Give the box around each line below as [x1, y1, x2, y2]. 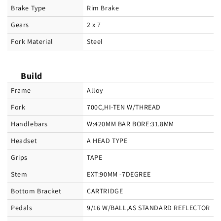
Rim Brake [87, 3, 119, 13]
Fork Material [11, 37, 53, 46]
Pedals [11, 203, 33, 213]
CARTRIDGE [87, 186, 123, 196]
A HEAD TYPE [87, 136, 128, 146]
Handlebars [11, 119, 48, 129]
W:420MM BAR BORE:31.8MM [87, 119, 174, 129]
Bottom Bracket [11, 186, 62, 196]
